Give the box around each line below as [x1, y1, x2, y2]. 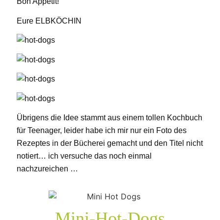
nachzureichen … [16, 165, 78, 173]
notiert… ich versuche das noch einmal [16, 152, 152, 161]
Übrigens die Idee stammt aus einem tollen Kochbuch [16, 113, 202, 122]
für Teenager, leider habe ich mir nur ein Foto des [16, 126, 187, 135]
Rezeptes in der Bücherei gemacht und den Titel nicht [16, 139, 203, 148]
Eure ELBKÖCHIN [16, 16, 82, 25]
